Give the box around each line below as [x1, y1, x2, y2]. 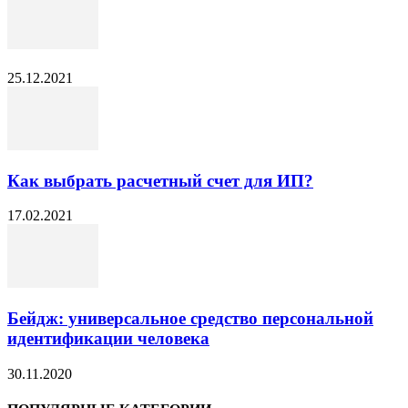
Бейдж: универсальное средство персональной [7, 309, 373, 329]
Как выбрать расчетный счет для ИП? [7, 170, 313, 190]
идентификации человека [7, 329, 209, 349]
